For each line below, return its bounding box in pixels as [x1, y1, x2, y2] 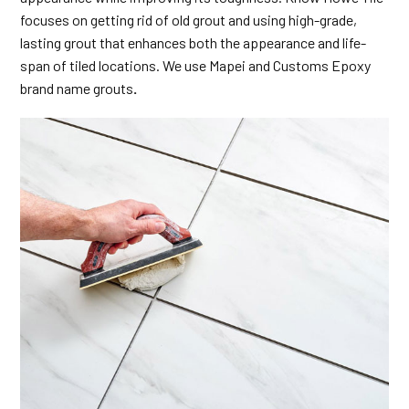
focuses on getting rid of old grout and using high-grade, [20, 11, 358, 29]
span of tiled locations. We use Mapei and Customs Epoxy [20, 57, 372, 75]
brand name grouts [20, 79, 134, 98]
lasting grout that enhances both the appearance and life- [20, 34, 367, 52]
